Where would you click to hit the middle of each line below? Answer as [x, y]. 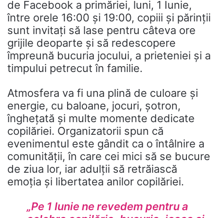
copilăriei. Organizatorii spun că [85, 131]
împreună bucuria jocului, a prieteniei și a [109, 56]
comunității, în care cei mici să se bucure [109, 156]
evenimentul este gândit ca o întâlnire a [106, 144]
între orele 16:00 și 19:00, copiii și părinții [109, 18]
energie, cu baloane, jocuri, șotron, [94, 106]
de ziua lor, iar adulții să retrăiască [92, 169]
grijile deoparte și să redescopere [91, 43]
